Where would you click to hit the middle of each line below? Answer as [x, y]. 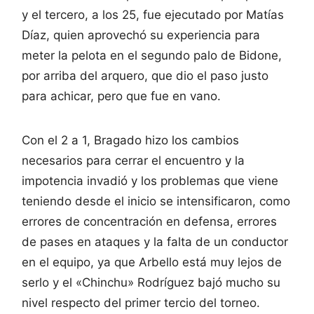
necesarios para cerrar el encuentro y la [133, 160]
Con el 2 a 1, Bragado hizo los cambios [130, 140]
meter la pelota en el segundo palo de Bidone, [152, 55]
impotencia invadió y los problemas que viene [150, 180]
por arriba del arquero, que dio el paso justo [145, 75]
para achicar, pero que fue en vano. [121, 96]
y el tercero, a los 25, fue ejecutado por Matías [153, 14]
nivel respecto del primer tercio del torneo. [141, 302]
